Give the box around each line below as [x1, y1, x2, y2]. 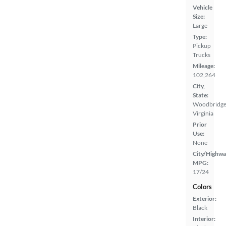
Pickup [193, 41, 211, 49]
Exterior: [193, 194, 216, 202]
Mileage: [193, 62, 215, 70]
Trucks [193, 50, 210, 59]
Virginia [193, 109, 213, 117]
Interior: [193, 214, 215, 222]
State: [193, 91, 208, 99]
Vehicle [193, 3, 212, 11]
